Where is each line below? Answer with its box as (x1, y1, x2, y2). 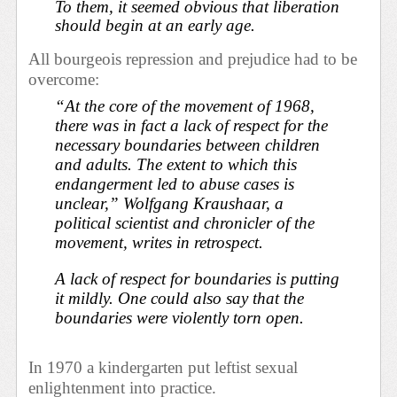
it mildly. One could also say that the (55, 288, 305, 307)
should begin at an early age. (55, 16, 256, 35)
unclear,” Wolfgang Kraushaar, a (55, 194, 284, 214)
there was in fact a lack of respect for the (55, 116, 329, 136)
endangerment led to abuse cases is (55, 175, 295, 194)
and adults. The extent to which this (55, 155, 298, 175)
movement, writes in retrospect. (55, 233, 264, 253)
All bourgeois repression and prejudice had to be (28, 50, 358, 69)
